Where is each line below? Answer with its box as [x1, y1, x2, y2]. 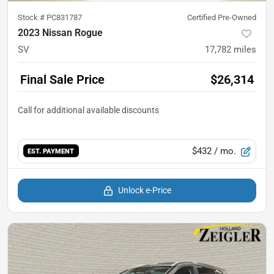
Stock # [18, 12, 46, 22]
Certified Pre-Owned [187, 12, 256, 22]
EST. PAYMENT [28, 147, 75, 156]
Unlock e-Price [117, 185, 171, 195]
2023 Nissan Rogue [18, 26, 103, 39]
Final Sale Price [20, 72, 105, 87]
